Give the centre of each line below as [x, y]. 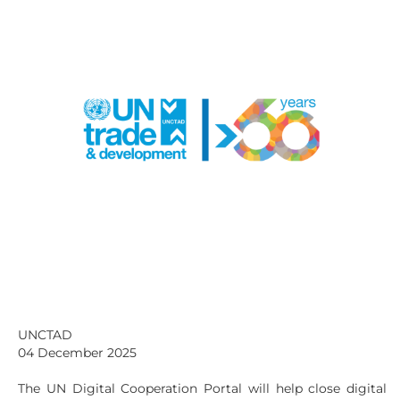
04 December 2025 [79, 353]
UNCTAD [45, 335]
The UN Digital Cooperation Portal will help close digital [202, 388]
